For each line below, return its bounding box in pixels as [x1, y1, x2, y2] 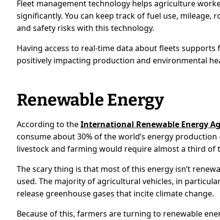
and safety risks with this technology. [17, 22, 155, 33]
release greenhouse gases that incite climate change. [17, 188, 215, 199]
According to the [17, 118, 81, 130]
